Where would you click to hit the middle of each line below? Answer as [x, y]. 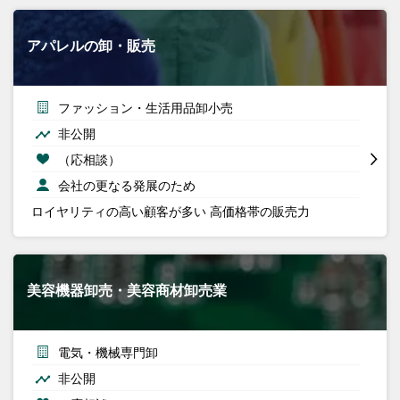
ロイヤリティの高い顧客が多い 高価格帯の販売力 [171, 211]
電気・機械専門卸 [108, 352]
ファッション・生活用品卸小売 [146, 107]
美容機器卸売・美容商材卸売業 [127, 290]
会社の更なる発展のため [127, 185]
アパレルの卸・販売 [91, 45]
